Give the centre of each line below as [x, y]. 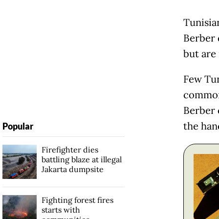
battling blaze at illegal [81, 159]
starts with [61, 209]
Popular [18, 126]
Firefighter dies [70, 149]
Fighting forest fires [77, 200]
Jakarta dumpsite [72, 169]
